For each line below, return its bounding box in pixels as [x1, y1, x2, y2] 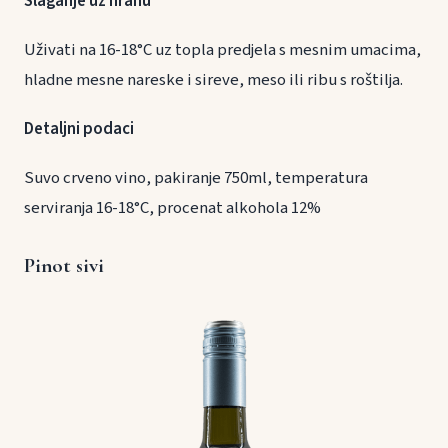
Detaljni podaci [24, 117, 134, 142]
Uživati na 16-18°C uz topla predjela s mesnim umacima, [24, 38, 421, 63]
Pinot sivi [24, 253, 104, 279]
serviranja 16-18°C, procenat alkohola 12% [24, 196, 321, 221]
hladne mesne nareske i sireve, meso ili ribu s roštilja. [24, 68, 424, 93]
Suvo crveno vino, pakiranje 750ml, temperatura [24, 166, 368, 191]
